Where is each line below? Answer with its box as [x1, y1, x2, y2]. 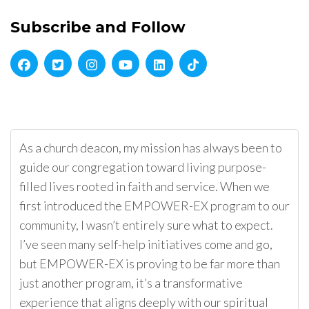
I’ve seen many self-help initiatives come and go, [19, 237, 272, 252]
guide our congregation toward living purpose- [19, 159, 266, 175]
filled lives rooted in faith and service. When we [19, 179, 270, 195]
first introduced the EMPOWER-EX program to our [19, 198, 290, 214]
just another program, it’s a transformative [19, 275, 243, 291]
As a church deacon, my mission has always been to [19, 140, 282, 156]
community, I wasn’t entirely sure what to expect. [19, 217, 273, 233]
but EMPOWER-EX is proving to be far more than [19, 256, 280, 272]
